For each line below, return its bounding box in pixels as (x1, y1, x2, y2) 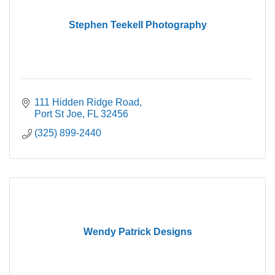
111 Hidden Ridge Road (34, 97, 139, 108)
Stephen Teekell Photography (68, 20, 207, 31)
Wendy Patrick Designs (83, 227, 192, 238)
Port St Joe (34, 109, 82, 120)
